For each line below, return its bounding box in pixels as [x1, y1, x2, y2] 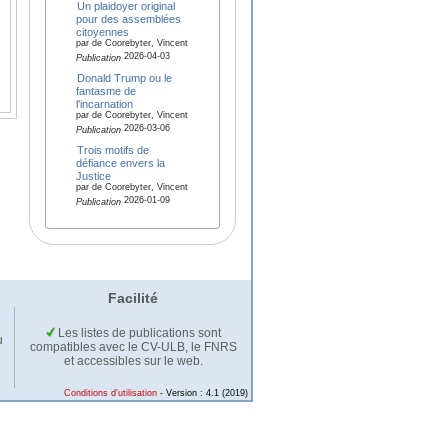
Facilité [107, 290, 158, 307]
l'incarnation [75, 97, 133, 110]
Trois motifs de [77, 143, 150, 156]
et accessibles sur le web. [63, 354, 203, 369]
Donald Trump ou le [77, 71, 173, 84]
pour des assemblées [75, 12, 181, 25]
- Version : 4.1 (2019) [157, 388, 251, 399]
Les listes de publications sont [55, 326, 221, 341]
